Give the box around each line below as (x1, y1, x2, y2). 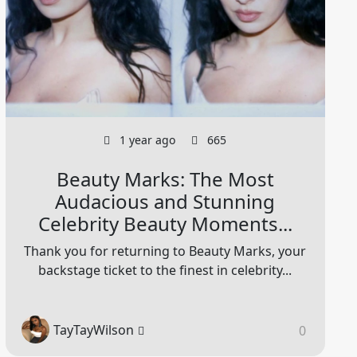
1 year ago (116, 132, 176, 148)
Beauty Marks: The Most (56, 166, 274, 193)
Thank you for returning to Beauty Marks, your (24, 242, 307, 261)
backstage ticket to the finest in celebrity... (38, 261, 292, 280)
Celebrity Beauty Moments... (37, 210, 292, 237)
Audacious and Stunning (55, 188, 276, 215)
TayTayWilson (53, 320, 134, 339)
